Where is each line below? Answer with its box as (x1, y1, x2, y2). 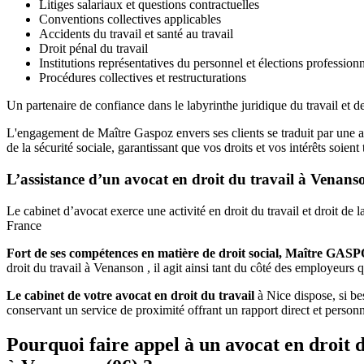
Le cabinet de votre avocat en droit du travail (6, 288, 254, 302)
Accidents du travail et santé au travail (39, 27, 233, 41)
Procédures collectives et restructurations (39, 71, 246, 85)
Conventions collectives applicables (39, 12, 221, 27)
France (6, 218, 41, 232)
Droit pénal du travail (39, 41, 148, 56)
